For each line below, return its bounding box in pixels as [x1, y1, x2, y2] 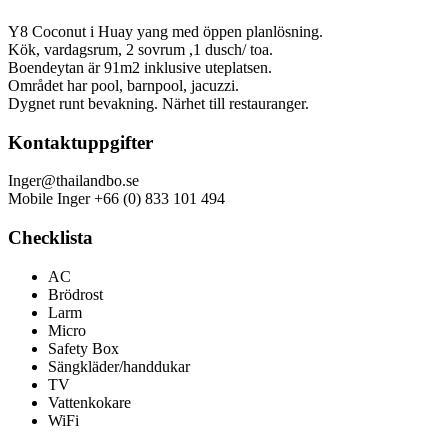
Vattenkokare [48, 393, 131, 411]
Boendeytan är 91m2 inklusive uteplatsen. [8, 58, 272, 76]
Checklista [8, 227, 93, 249]
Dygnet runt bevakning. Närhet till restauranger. [8, 94, 309, 112]
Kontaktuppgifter [8, 131, 153, 153]
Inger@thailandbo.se [8, 172, 139, 190]
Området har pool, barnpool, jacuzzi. [8, 76, 239, 94]
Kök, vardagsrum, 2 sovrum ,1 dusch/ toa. [8, 40, 273, 58]
